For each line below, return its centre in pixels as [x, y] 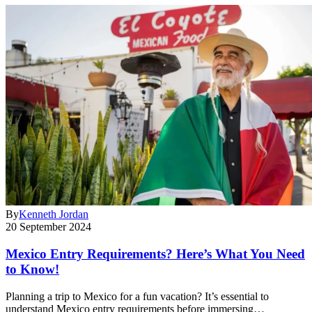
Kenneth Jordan [54, 214]
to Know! [32, 270]
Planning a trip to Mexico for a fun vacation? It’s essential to [137, 296]
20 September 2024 [48, 227]
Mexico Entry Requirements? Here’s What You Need [155, 254]
